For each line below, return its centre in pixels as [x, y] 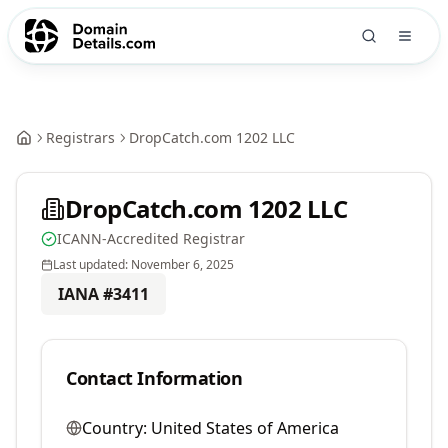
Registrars [80, 137]
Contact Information [154, 378]
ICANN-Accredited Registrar [151, 238]
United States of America [245, 428]
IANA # [85, 294]
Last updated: [92, 264]
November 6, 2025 [182, 264]
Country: [114, 428]
